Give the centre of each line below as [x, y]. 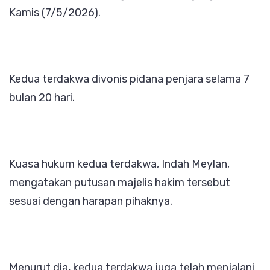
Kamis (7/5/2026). [55, 12]
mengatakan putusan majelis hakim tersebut [120, 182]
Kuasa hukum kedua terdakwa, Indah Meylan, [119, 164]
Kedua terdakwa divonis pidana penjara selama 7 [129, 79]
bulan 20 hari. [42, 97]
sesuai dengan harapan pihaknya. [91, 201]
